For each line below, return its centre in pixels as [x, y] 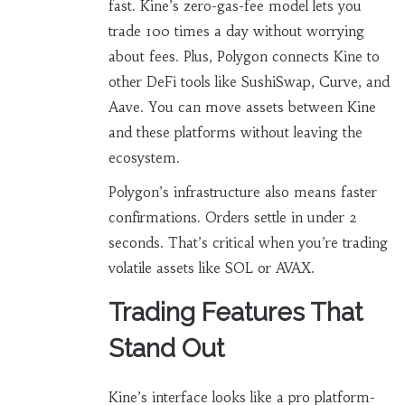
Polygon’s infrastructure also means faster [242, 193]
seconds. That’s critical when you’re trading [248, 243]
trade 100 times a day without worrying [236, 32]
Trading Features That [235, 313]
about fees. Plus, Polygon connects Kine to [244, 57]
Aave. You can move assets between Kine [242, 108]
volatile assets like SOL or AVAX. [211, 268]
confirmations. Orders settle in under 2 [232, 218]
